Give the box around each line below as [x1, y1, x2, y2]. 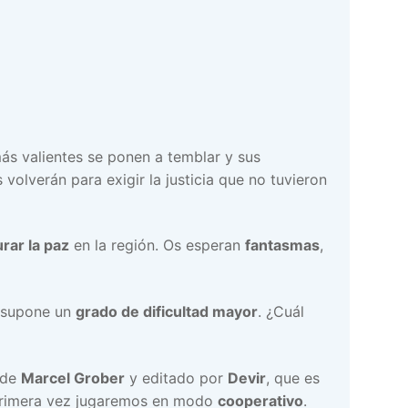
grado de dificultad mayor [76, 301, 258, 321]
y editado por [125, 368, 228, 387]
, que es [266, 368, 320, 387]
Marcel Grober [21, 368, 125, 387]
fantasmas [245, 236, 320, 255]
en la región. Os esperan [69, 236, 245, 255]
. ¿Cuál [258, 301, 304, 321]
